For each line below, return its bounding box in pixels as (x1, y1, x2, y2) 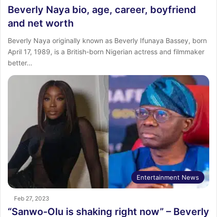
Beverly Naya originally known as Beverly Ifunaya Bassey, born (8, 36, 207, 45)
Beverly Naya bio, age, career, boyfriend (8, 3, 196, 15)
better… (8, 58, 32, 67)
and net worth (8, 17, 74, 29)
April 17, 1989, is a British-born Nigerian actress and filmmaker (8, 47, 204, 56)
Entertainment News (137, 173, 199, 182)
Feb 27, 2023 (14, 195, 49, 202)
